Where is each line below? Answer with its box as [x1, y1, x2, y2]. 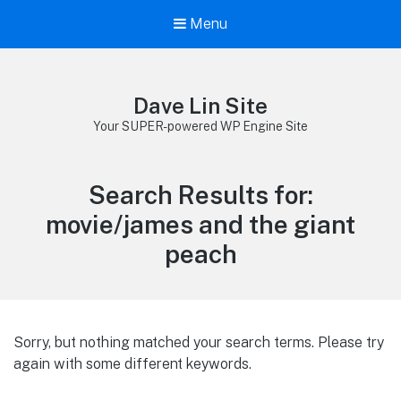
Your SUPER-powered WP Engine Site [93, 119, 308, 134]
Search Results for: [88, 180, 313, 210]
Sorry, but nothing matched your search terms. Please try [13, 333, 384, 351]
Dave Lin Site [133, 93, 268, 119]
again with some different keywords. [13, 354, 252, 372]
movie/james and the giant [46, 209, 355, 240]
